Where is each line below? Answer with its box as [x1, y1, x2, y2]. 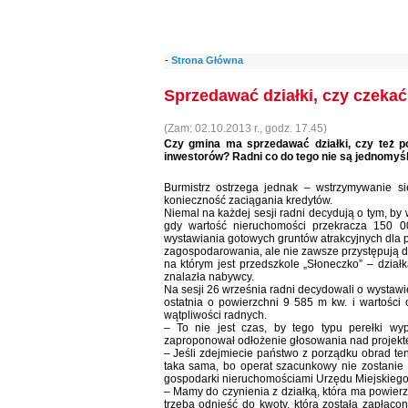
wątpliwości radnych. [163, 309, 267, 321]
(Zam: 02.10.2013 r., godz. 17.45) [163, 122, 327, 135]
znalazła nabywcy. [163, 270, 254, 283]
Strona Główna [170, 55, 243, 66]
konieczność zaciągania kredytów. [163, 194, 332, 207]
